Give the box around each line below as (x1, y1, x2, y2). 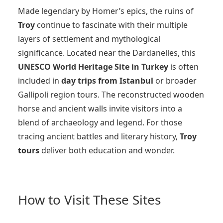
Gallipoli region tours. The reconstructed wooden (18, 89, 204, 100)
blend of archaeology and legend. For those (18, 116, 182, 128)
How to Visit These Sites (18, 190, 161, 209)
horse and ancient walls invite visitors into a (18, 103, 182, 114)
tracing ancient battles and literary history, (18, 130, 180, 142)
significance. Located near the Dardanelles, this (18, 47, 196, 58)
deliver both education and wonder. (39, 144, 175, 156)
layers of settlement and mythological (18, 33, 160, 44)
